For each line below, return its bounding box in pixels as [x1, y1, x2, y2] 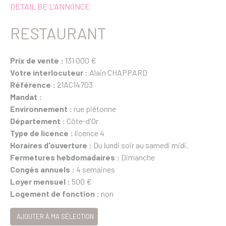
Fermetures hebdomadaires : [10, 152, 121, 162]
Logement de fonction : [10, 188, 101, 198]
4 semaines [76, 164, 115, 174]
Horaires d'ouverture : [10, 140, 93, 150]
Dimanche [121, 152, 155, 162]
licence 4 [75, 128, 104, 138]
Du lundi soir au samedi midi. [93, 140, 188, 150]
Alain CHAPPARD [89, 67, 147, 77]
